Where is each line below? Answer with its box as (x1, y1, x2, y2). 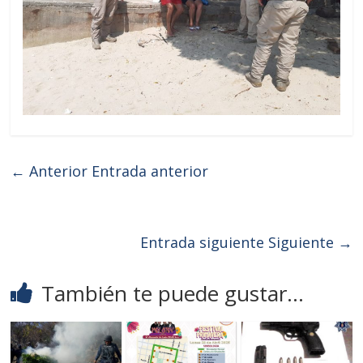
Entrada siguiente (139, 233, 268, 253)
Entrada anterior (88, 161, 209, 181)
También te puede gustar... (41, 279, 305, 309)
